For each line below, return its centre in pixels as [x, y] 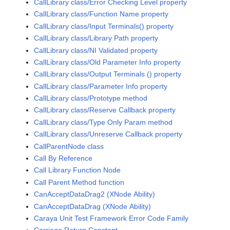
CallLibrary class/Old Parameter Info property [108, 62]
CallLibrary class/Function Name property [101, 14]
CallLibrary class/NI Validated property [96, 50]
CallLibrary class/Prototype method [91, 98]
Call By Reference [63, 158]
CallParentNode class [69, 146]
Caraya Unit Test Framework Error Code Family [111, 218]
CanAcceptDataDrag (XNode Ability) [93, 206]
